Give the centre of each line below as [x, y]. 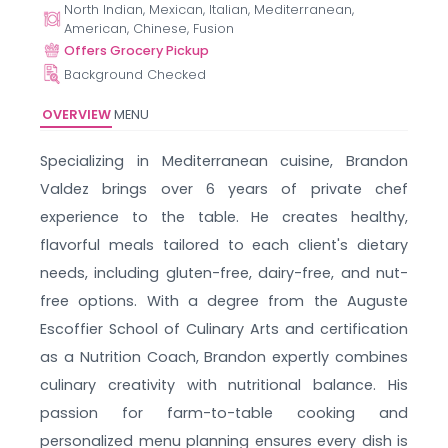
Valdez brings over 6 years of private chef [224, 188]
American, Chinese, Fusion [149, 28]
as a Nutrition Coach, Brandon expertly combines [224, 356]
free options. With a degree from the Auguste [224, 300]
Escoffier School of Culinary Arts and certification [224, 328]
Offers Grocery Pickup [136, 50]
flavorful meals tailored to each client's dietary [224, 244]
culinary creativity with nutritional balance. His [224, 384]
